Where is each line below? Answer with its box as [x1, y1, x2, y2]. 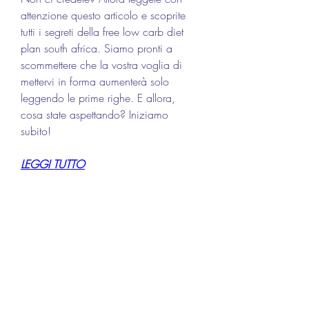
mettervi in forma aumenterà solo [21, 73, 169, 89]
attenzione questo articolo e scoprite [21, 7, 186, 23]
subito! [21, 123, 51, 139]
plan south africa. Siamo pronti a [21, 40, 172, 56]
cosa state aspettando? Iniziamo [21, 106, 168, 122]
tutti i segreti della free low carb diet [21, 23, 183, 39]
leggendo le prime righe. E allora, [21, 90, 175, 106]
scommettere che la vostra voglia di [21, 57, 182, 72]
